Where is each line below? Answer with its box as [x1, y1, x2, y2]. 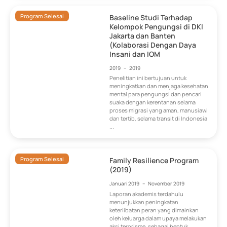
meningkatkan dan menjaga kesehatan [109, 82, 209, 90]
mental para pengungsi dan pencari [109, 90, 202, 98]
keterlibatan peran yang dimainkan [109, 206, 199, 214]
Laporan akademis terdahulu [109, 190, 184, 198]
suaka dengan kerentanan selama [109, 98, 196, 106]
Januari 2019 [109, 180, 140, 187]
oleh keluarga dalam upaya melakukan [109, 214, 207, 222]
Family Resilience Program [109, 156, 199, 166]
